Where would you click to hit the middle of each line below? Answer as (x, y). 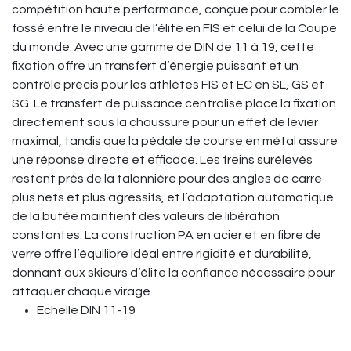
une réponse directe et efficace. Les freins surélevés (162, 160)
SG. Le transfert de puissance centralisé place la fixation (174, 103)
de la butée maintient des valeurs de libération (146, 216)
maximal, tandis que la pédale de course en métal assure (175, 141)
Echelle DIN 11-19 (86, 310)
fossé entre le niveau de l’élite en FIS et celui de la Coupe (174, 28)
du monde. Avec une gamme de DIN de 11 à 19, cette (163, 47)
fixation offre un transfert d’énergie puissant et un (155, 66)
